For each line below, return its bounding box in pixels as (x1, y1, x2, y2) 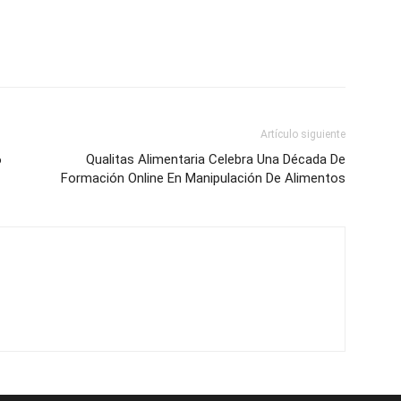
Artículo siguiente (260, 128, 346, 141)
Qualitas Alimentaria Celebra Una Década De (86, 151, 346, 167)
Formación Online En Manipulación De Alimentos (61, 170, 346, 186)
